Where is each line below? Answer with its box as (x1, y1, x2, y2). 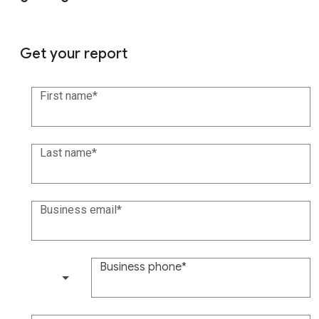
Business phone (100, 260, 182, 275)
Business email (40, 203, 117, 217)
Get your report (20, 45, 127, 63)
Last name (40, 146, 92, 160)
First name (40, 89, 93, 103)
